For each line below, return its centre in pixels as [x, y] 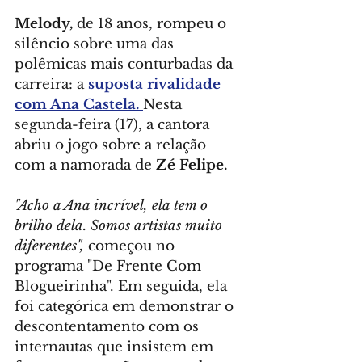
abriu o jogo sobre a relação [112, 145]
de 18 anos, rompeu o [152, 23]
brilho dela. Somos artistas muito [120, 225]
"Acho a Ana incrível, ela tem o [113, 205]
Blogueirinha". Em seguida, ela [123, 286]
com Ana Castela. [79, 104]
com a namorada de [85, 165]
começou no [131, 246]
